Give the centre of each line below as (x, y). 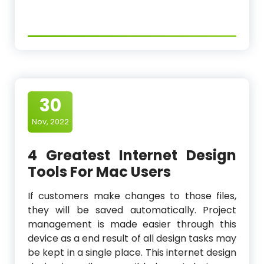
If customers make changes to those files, (132, 196)
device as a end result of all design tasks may (132, 239)
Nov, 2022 (50, 122)
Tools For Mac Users (99, 172)
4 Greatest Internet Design (132, 156)
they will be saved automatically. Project (132, 210)
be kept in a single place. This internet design (132, 253)
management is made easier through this (132, 225)
